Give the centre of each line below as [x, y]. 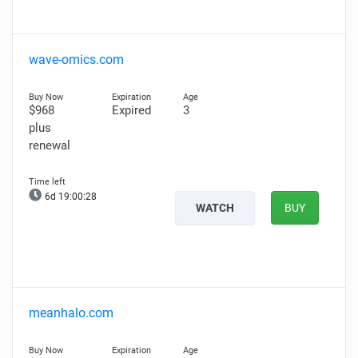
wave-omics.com [76, 60]
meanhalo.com [71, 313]
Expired [131, 110]
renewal [50, 145]
